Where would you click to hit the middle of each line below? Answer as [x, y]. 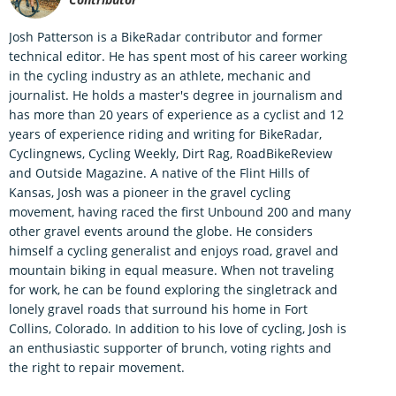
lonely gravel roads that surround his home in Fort [158, 308]
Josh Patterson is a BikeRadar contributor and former [166, 36]
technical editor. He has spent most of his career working [178, 56]
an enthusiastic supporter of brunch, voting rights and [170, 347]
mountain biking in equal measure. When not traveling [171, 270]
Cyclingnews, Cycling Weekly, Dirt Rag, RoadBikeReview [171, 153]
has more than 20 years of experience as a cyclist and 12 [176, 114]
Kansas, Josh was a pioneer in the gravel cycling [150, 192]
